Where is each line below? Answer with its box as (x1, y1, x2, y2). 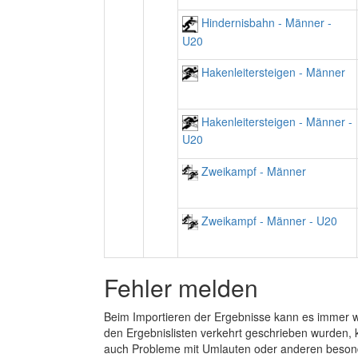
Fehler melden (104, 270, 258, 304)
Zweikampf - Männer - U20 (198, 213, 337, 229)
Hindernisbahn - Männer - (198, 14, 332, 30)
